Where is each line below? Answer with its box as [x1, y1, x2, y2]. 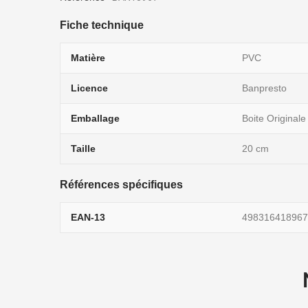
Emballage [71, 113, 120, 124]
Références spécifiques [60, 179, 183, 190]
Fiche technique [60, 19, 144, 31]
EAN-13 [71, 212, 105, 223]
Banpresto [242, 82, 287, 93]
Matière [71, 52, 105, 63]
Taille [71, 143, 96, 154]
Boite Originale [242, 113, 306, 124]
